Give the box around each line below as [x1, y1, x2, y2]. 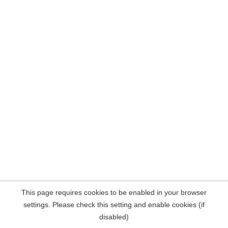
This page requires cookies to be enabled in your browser [21, 188, 207, 196]
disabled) [99, 213, 129, 221]
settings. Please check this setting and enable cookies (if [23, 201, 205, 209]
